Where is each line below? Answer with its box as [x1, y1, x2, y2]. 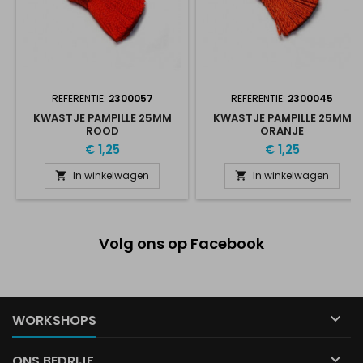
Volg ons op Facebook [99, 233, 264, 254]
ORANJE [260, 123, 304, 139]
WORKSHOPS [12, 311, 96, 330]
